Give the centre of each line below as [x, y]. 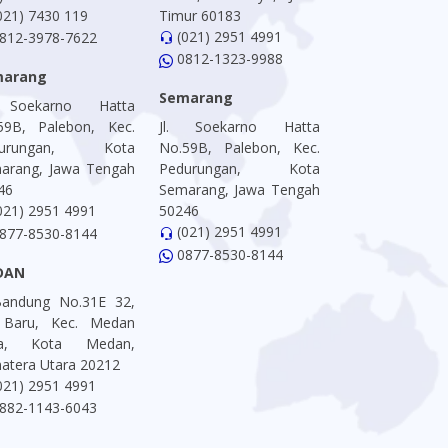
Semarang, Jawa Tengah [239, 189]
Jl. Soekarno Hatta [239, 126]
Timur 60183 [199, 15]
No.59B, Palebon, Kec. [239, 147]
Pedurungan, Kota [239, 168]
